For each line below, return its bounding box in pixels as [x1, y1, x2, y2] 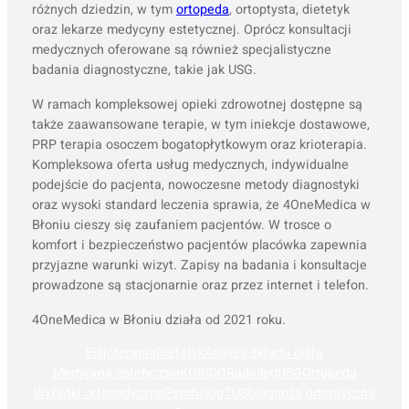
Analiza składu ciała [204, 342, 323, 362]
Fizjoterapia [86, 342, 156, 362]
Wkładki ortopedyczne [34, 383, 164, 403]
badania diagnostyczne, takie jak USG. [31, 59, 257, 79]
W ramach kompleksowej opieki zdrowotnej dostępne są [31, 94, 362, 114]
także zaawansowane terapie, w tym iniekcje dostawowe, [31, 114, 370, 134]
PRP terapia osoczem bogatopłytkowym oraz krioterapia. [31, 134, 367, 154]
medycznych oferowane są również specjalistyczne [31, 39, 331, 59]
